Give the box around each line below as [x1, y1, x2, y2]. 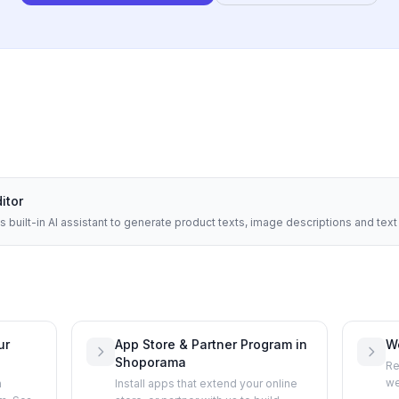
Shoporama [115, 354, 186, 370]
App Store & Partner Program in [115, 337, 307, 353]
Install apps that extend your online [115, 377, 297, 391]
